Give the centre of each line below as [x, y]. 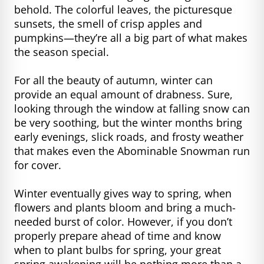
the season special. [63, 52]
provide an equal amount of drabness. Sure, [123, 94]
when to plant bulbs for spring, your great [118, 250]
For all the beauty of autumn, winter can [113, 80]
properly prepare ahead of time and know [118, 235]
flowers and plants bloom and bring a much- [125, 207]
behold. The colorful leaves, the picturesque [123, 9]
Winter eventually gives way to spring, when [123, 193]
